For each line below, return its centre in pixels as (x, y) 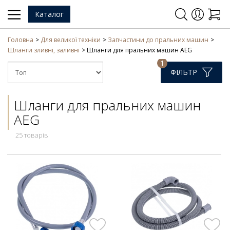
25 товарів (32, 135)
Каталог (49, 14)
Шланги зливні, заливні (44, 50)
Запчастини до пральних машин (158, 40)
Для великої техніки (71, 40)
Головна (21, 40)
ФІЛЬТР (184, 72)
